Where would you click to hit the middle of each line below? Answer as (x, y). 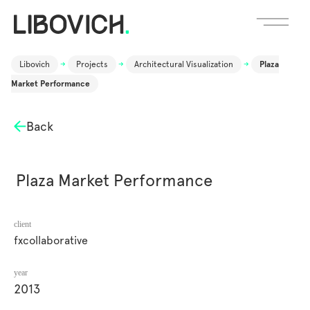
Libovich (35, 64)
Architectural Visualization (184, 64)
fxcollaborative (51, 240)
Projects (92, 64)
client (22, 224)
